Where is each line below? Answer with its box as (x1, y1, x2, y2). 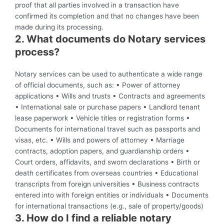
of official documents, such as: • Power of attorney (15, 81, 180, 89)
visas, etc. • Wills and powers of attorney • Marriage (15, 136, 184, 144)
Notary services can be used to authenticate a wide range (15, 70, 202, 78)
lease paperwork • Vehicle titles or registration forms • (15, 114, 190, 122)
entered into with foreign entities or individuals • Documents (15, 191, 208, 199)
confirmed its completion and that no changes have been (15, 12, 199, 20)
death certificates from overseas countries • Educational (15, 169, 198, 177)
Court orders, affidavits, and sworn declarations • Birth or (15, 158, 200, 166)
